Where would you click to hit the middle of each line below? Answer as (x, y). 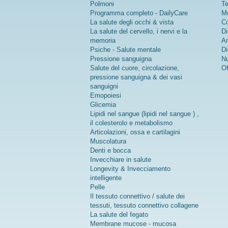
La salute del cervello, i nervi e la (139, 32)
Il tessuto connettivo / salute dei (137, 196)
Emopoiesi (106, 96)
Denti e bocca (110, 151)
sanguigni (104, 87)
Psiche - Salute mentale (125, 50)
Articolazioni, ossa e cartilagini (135, 132)
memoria (103, 41)
